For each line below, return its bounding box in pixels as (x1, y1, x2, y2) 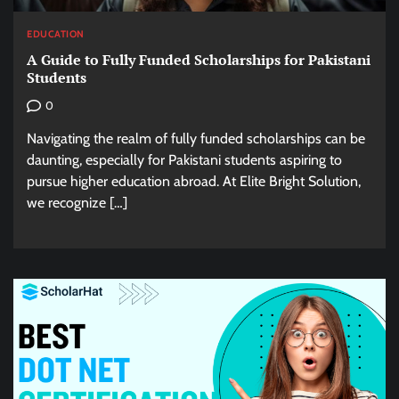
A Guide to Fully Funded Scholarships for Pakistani (27, 49, 370, 69)
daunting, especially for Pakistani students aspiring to (27, 151, 342, 168)
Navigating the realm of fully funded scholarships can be (27, 129, 365, 147)
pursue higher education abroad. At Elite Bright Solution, (27, 172, 361, 190)
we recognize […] (27, 193, 127, 211)
